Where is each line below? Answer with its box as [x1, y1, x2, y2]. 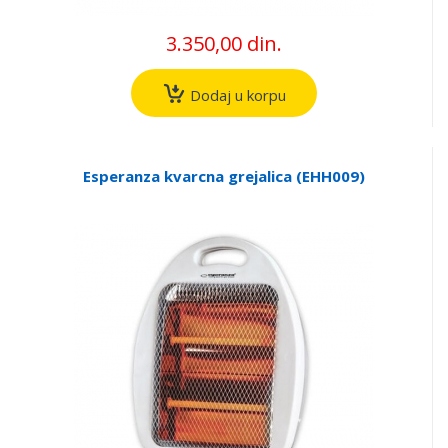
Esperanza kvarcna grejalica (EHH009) [82, 166, 365, 187]
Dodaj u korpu [185, 84, 286, 105]
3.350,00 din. [165, 29, 282, 57]
